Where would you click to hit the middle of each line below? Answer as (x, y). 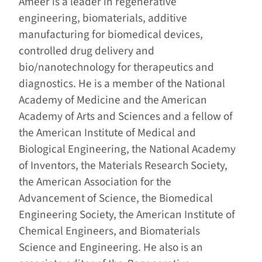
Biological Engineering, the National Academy (127, 149)
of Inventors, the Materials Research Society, (123, 165)
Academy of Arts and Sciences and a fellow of (126, 116)
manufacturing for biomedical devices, (111, 34)
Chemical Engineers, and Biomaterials (109, 231)
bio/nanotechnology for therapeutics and (116, 67)
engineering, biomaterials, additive (103, 18)
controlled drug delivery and (87, 51)
